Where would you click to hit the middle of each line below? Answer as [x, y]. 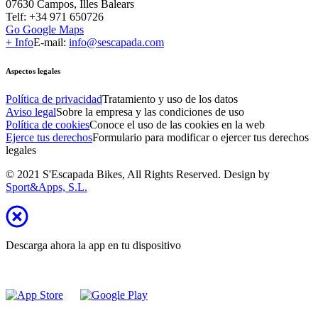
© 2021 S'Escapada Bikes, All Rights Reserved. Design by [138, 175]
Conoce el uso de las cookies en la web [177, 125]
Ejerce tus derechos [49, 138]
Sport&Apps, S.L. [46, 187]
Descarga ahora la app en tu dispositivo [93, 246]
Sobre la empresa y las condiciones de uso [150, 112]
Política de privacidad [54, 99]
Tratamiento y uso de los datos [170, 99]
